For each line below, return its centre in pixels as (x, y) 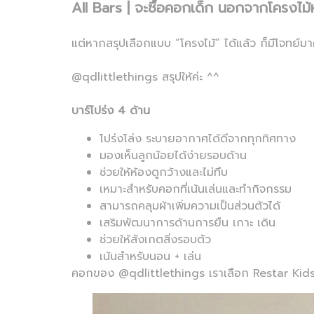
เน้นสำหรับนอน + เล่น (150, 257)
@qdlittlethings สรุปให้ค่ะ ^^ (145, 77)
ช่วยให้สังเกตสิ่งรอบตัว (155, 240)
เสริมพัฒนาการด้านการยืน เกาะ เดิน (187, 223)
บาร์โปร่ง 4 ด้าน (111, 111)
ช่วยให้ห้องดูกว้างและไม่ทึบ (164, 172)
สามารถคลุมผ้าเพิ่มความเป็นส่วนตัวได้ (190, 206)
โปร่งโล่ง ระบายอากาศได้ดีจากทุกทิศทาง (198, 139)
